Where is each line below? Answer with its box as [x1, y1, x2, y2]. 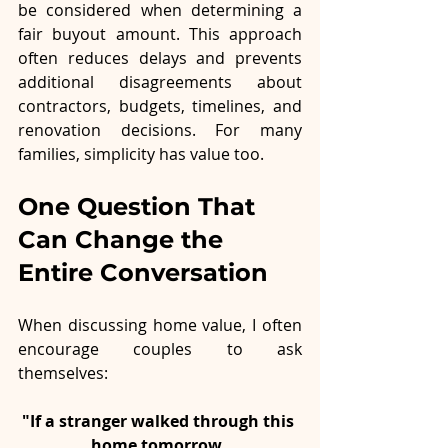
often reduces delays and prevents [18, 47, 302, 70]
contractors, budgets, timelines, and [18, 95, 302, 118]
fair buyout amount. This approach [18, 23, 302, 46]
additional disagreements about [18, 71, 302, 94]
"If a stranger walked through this [22, 410, 298, 433]
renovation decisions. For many [18, 119, 302, 142]
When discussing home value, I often [18, 314, 302, 337]
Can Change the [18, 225, 230, 255]
